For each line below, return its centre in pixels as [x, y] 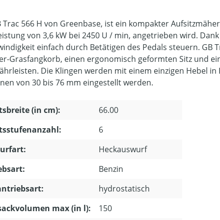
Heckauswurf [123, 149]
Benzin [111, 169]
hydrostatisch [124, 189]
